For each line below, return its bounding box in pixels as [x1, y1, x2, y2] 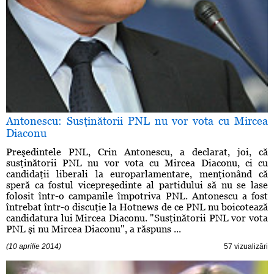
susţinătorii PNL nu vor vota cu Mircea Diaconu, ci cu [6, 157, 268, 169]
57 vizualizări [224, 242, 268, 251]
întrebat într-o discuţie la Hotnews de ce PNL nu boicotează [6, 201, 268, 213]
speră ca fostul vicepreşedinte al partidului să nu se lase [6, 179, 268, 191]
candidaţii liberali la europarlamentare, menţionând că [6, 168, 268, 180]
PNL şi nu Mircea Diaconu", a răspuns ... [6, 223, 181, 235]
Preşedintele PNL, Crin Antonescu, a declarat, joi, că [6, 146, 268, 158]
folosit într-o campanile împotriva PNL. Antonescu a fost [6, 190, 268, 202]
